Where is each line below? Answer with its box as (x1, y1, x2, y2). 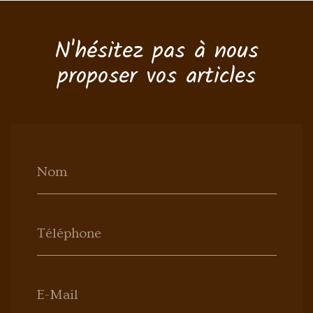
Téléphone (36, 226, 101, 242)
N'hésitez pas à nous (54, 33, 259, 70)
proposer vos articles (57, 58, 256, 95)
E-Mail (36, 287, 78, 303)
